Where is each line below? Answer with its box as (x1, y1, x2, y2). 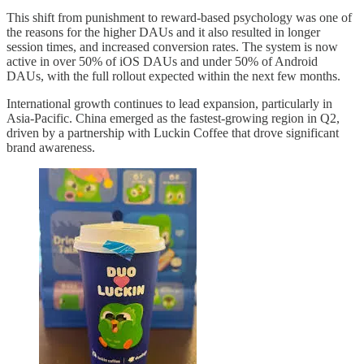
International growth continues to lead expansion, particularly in (6, 97, 332, 111)
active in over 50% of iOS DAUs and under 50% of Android (6, 54, 318, 69)
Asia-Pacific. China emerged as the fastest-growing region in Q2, (6, 111, 340, 126)
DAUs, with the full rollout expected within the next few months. (6, 69, 340, 84)
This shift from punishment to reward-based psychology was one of (6, 11, 352, 25)
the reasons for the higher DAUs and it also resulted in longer (6, 25, 320, 40)
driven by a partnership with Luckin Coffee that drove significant (6, 126, 339, 141)
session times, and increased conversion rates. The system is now (6, 40, 338, 54)
